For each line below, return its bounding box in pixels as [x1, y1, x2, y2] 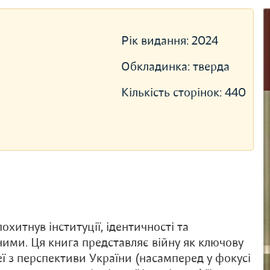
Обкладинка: [121, 59, 193, 74]
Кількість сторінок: [121, 85, 225, 100]
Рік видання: [121, 33, 192, 48]
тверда [192, 59, 230, 74]
